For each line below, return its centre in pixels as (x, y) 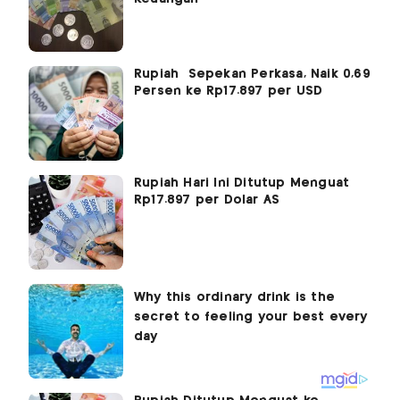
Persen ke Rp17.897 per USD (229, 91)
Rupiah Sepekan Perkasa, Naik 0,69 (252, 74)
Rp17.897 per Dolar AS (207, 200)
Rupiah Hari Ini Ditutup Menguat (242, 183)
